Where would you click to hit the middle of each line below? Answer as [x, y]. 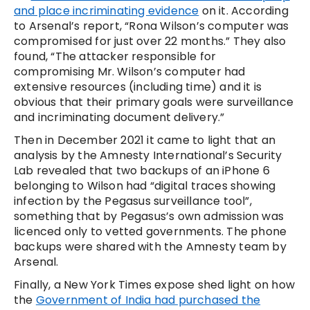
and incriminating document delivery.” [119, 118]
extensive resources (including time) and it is [138, 87]
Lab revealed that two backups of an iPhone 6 [142, 171]
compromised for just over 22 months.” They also [150, 42]
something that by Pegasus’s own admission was [149, 217]
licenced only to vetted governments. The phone [151, 232]
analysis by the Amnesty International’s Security [148, 156]
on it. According [244, 11]
